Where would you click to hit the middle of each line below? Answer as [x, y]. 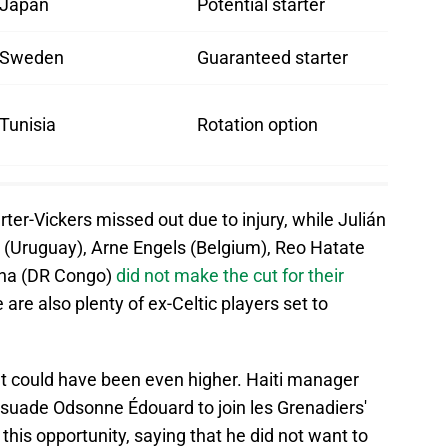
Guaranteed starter [272, 58]
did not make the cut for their [230, 276]
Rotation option [257, 125]
